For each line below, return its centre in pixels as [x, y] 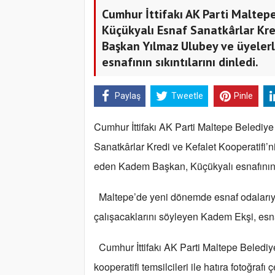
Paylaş [127, 96]
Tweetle [187, 96]
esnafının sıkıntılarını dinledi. [180, 62]
